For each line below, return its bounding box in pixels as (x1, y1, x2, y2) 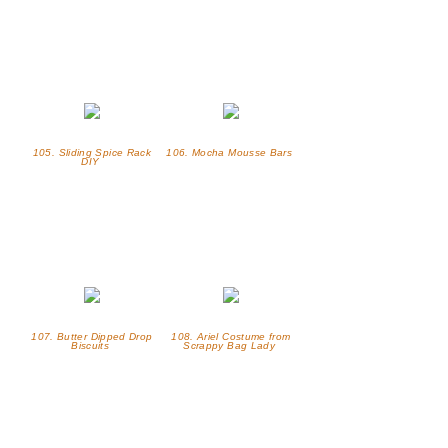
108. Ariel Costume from (171, 331, 291, 343)
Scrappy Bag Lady (183, 340, 279, 352)
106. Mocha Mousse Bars (166, 147, 296, 159)
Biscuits (71, 340, 113, 352)
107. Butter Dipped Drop (31, 331, 153, 343)
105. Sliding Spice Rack (32, 147, 152, 159)
